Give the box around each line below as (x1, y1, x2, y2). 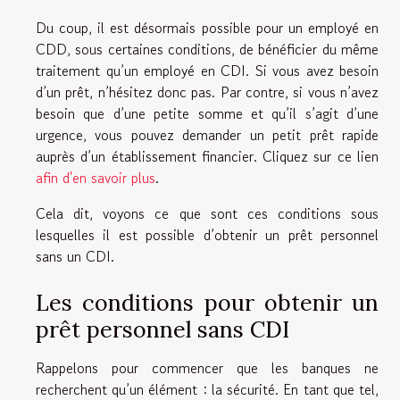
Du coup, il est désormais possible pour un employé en (36, 16, 379, 38)
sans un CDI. (36, 245, 114, 267)
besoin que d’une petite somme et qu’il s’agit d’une (36, 102, 379, 124)
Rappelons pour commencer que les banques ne (36, 356, 379, 379)
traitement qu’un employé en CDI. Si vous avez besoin (36, 59, 379, 81)
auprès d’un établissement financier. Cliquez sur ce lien (36, 145, 379, 167)
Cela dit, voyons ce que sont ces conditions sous (36, 202, 379, 224)
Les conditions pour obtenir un (36, 287, 379, 317)
